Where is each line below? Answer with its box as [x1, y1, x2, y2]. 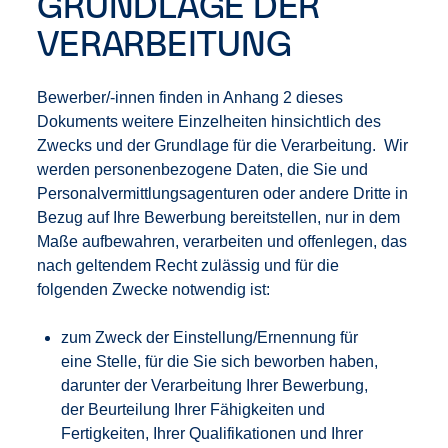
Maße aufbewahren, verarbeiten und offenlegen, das [37, 233, 408, 250]
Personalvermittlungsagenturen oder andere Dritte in [37, 185, 409, 202]
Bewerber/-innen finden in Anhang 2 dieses [37, 89, 344, 106]
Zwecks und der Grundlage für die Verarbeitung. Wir [37, 137, 409, 154]
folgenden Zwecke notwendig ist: [37, 281, 271, 298]
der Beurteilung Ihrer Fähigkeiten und [61, 401, 326, 418]
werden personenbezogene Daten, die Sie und [37, 161, 369, 178]
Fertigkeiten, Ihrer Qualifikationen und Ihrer [61, 425, 364, 442]
